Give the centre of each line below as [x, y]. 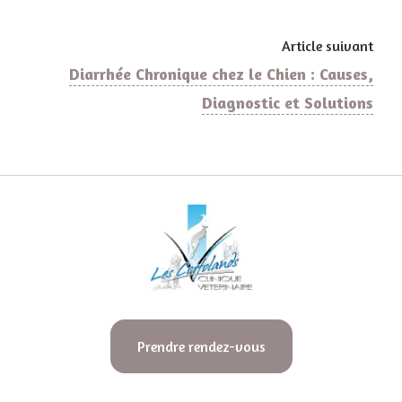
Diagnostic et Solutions [288, 102]
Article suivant [328, 46]
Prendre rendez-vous [201, 346]
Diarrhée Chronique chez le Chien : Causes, [221, 74]
